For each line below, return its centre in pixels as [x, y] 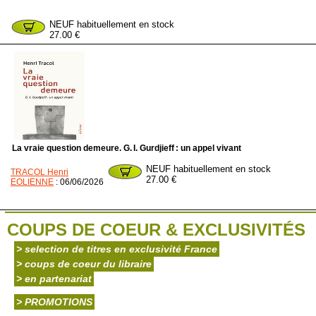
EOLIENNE [32, 182]
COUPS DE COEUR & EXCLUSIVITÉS [156, 230]
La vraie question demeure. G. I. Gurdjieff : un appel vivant [127, 148]
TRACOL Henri [39, 172]
